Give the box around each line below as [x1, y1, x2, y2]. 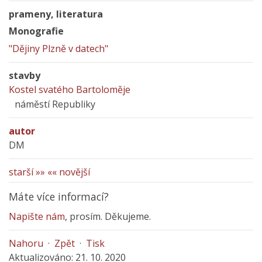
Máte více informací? [9, 189, 109, 204]
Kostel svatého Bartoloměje [9, 83, 130, 96]
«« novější [47, 166, 90, 178]
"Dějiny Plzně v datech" [9, 42, 108, 55]
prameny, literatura [9, 8, 103, 20]
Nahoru [9, 237, 43, 250]
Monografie [9, 25, 64, 37]
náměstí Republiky [15, 98, 95, 111]
